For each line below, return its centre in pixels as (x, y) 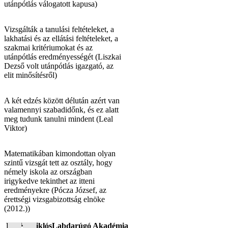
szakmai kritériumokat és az (48, 47)
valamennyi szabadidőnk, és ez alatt (61, 109)
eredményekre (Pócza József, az (55, 190)
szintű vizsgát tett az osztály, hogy (58, 162)
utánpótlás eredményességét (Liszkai (63, 56)
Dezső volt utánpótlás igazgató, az (59, 66)
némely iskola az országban (48, 172)
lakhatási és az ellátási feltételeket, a (61, 38)
